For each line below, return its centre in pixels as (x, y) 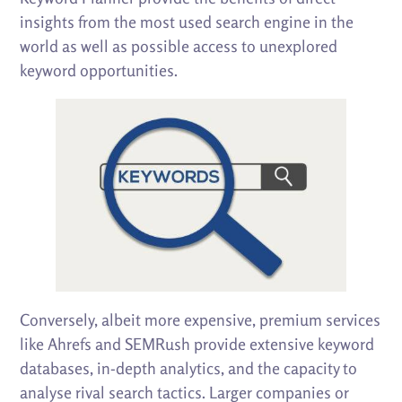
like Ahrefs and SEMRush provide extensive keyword (197, 344)
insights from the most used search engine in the (187, 21)
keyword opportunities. (99, 70)
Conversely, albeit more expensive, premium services (201, 320)
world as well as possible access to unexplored (179, 45)
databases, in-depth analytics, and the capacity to (189, 368)
